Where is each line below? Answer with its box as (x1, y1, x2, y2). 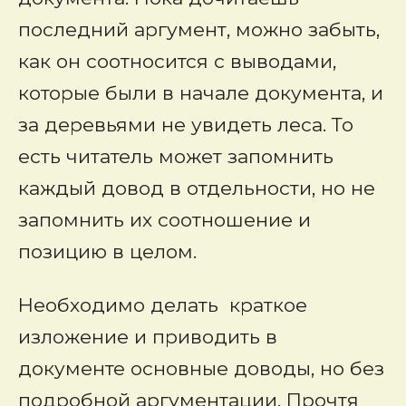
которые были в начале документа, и (18, 82, 383, 104)
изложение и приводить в (18, 325, 277, 348)
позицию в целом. (18, 240, 197, 263)
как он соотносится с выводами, (18, 50, 336, 72)
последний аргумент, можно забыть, (18, 18, 380, 41)
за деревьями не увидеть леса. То (18, 113, 353, 136)
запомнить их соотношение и (18, 208, 311, 231)
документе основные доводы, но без (18, 357, 384, 380)
